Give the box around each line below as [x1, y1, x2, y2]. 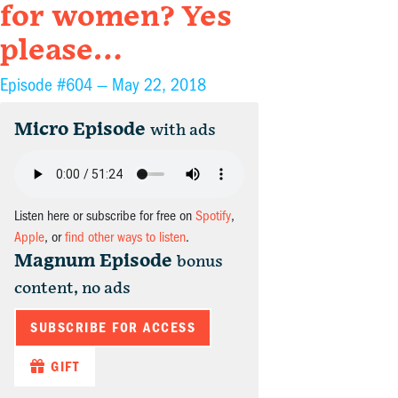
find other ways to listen [65, 229, 186, 246]
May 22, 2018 [112, 75, 206, 96]
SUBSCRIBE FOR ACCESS [30, 320, 195, 337]
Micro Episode [14, 119, 146, 141]
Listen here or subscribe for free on [14, 208, 195, 225]
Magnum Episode [14, 251, 172, 273]
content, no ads [14, 279, 131, 298]
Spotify [195, 208, 231, 225]
